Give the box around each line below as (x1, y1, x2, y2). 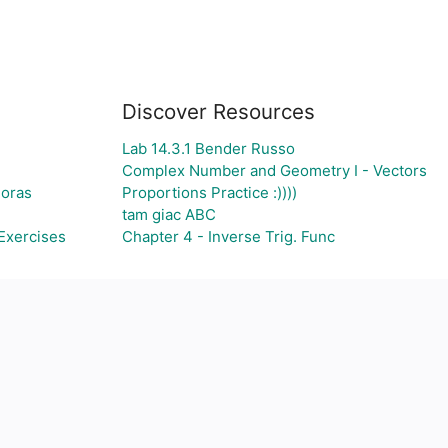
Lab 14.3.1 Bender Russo (121, 139, 295, 158)
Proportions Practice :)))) (121, 183, 297, 202)
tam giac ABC (121, 205, 216, 224)
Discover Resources (121, 99, 315, 124)
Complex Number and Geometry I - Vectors (121, 161, 427, 180)
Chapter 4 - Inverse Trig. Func (121, 227, 335, 246)
